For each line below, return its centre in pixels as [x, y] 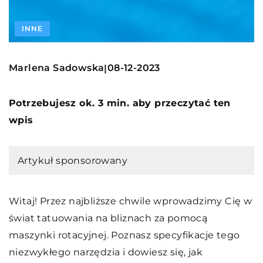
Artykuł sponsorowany [73, 160]
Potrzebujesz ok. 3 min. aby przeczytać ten [120, 103]
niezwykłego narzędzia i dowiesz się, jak [106, 252]
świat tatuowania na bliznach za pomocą [108, 218]
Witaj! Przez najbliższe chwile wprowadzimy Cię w [131, 201]
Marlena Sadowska [57, 68]
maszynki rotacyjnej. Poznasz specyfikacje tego [124, 235]
